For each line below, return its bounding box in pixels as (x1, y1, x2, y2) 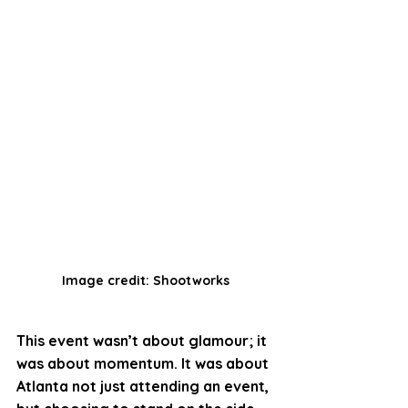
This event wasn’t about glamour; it (16, 331, 270, 350)
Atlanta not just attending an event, (16, 376, 272, 395)
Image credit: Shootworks (62, 271, 229, 289)
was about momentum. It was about (16, 353, 272, 372)
